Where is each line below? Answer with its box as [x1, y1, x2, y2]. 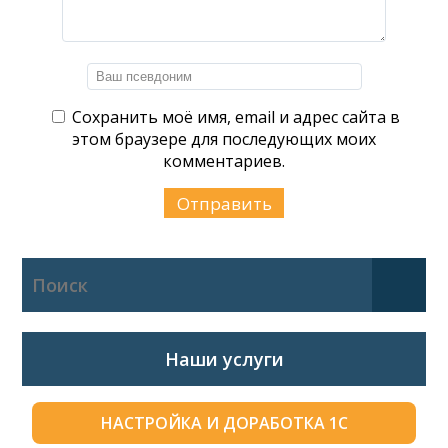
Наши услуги [164, 347, 284, 371]
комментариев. [163, 150, 285, 172]
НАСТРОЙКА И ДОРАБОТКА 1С [100, 412, 348, 434]
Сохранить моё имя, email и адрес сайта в [72, 106, 400, 128]
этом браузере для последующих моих [72, 128, 376, 150]
